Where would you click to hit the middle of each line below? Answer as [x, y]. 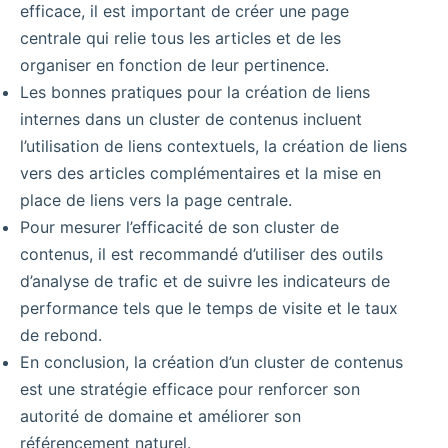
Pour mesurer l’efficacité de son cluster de [179, 227]
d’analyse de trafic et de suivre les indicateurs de [205, 281]
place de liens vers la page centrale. [156, 200]
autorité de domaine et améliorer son [160, 416]
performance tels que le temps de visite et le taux [209, 308]
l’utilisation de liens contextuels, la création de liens [213, 146]
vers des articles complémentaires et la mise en [200, 173]
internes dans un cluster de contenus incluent [191, 119]
